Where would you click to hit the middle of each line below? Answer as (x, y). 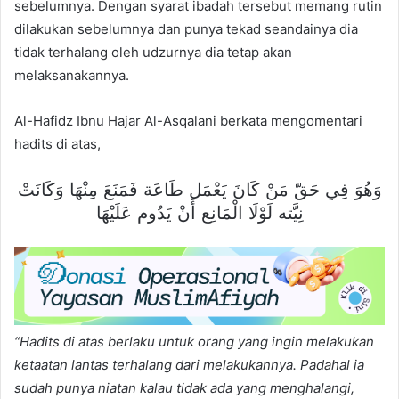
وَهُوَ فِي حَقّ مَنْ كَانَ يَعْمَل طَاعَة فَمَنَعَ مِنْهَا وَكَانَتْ (199, 189)
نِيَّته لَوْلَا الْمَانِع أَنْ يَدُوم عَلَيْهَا (199, 212)
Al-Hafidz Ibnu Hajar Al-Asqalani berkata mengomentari (188, 120)
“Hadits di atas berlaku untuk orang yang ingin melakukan (194, 342)
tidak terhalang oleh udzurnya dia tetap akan (153, 52)
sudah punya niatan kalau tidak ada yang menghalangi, (184, 388)
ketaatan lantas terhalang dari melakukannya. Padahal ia (189, 365)
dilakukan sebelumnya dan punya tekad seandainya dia (186, 28)
